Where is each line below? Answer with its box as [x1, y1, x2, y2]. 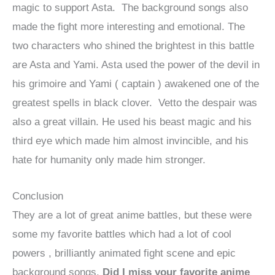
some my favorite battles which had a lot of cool [12, 228, 231, 240]
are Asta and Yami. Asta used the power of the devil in [12, 59, 260, 71]
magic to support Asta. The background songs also [12, 2, 248, 14]
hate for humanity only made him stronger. [12, 154, 206, 166]
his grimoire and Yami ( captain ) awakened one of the [12, 78, 259, 90]
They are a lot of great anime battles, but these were [12, 209, 252, 221]
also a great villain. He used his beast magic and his [12, 116, 252, 128]
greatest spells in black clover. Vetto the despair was [12, 97, 257, 109]
